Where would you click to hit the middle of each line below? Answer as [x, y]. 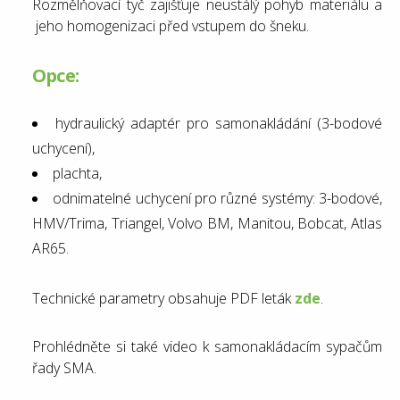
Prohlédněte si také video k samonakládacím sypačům [207, 347]
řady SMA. [64, 368]
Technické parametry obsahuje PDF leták [163, 299]
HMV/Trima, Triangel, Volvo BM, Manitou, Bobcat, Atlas [207, 224]
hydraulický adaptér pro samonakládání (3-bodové [219, 124]
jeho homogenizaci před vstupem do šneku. [171, 26]
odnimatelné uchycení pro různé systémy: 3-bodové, [218, 199]
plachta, [77, 174]
